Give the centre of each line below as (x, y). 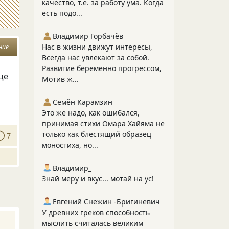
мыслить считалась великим (93, 223)
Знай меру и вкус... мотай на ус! (98, 179)
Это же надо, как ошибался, (91, 113)
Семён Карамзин (83, 102)
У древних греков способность (96, 212)
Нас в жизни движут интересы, (97, 47)
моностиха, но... (70, 145)
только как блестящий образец (97, 134)
